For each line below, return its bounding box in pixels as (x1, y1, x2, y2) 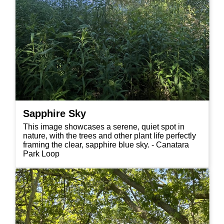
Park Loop (23, 149, 59, 158)
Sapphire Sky (23, 107, 86, 119)
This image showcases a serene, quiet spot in (23, 122, 184, 131)
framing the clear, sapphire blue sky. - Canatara (23, 140, 189, 149)
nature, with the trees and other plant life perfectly (23, 131, 196, 140)
